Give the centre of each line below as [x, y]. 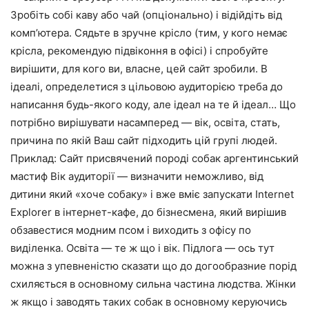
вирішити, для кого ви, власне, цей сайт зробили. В [139, 69]
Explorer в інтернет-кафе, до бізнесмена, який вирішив [148, 212]
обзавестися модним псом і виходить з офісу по [131, 230]
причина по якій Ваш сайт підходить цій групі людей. [144, 141]
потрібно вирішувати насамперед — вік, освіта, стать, [145, 123]
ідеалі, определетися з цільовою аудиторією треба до [147, 87]
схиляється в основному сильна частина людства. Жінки [153, 284]
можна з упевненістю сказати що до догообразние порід [153, 266]
